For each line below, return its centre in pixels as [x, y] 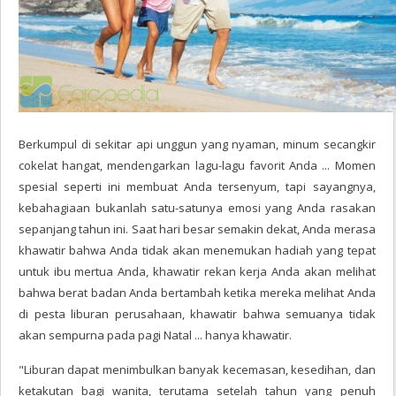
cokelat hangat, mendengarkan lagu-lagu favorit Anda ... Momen [197, 165]
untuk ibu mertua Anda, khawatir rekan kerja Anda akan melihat [197, 271]
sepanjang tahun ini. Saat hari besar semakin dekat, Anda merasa [197, 229]
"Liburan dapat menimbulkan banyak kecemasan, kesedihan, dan [197, 369]
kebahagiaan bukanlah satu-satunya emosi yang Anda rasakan [197, 208]
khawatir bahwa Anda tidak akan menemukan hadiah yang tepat [197, 250]
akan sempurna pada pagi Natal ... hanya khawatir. [155, 335]
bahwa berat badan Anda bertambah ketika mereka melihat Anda [197, 293]
